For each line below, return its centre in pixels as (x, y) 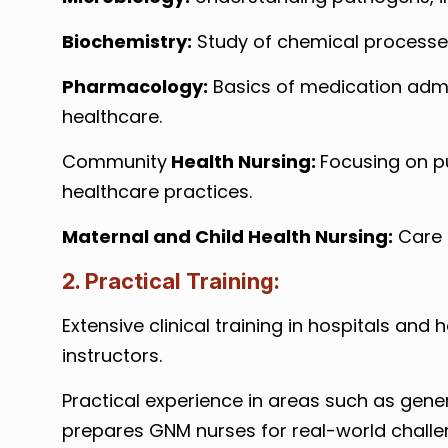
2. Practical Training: (170, 281)
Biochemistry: (126, 41)
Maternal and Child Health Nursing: (227, 236)
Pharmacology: (134, 86)
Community (114, 161)
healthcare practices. (156, 191)
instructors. (111, 355)
